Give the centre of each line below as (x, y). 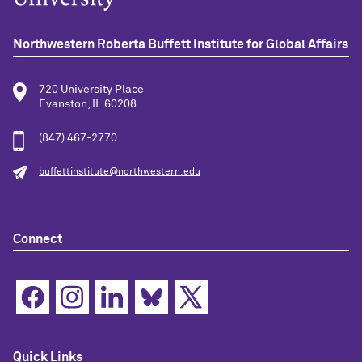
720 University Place (91, 89)
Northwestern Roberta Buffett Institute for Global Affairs (181, 44)
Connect (38, 239)
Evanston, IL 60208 (88, 104)
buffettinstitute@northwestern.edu (120, 172)
